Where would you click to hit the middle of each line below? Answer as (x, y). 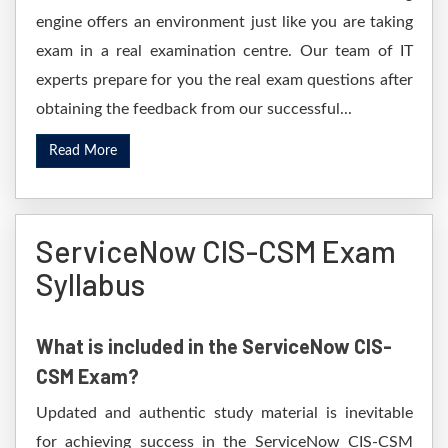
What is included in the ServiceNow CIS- (214, 346)
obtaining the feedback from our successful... (194, 109)
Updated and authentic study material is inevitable (224, 413)
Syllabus (90, 284)
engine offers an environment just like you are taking (224, 22)
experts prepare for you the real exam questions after (224, 80)
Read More (83, 151)
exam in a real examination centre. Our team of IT (224, 51)
